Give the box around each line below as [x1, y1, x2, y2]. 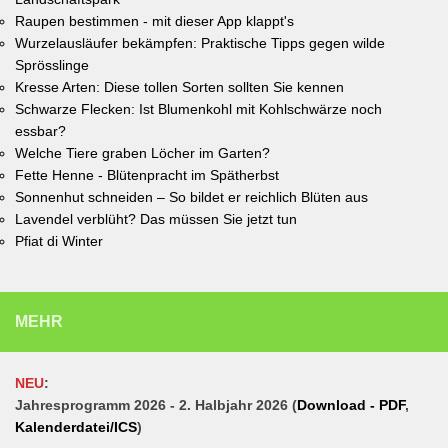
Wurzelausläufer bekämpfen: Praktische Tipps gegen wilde [15, 35, 385, 52]
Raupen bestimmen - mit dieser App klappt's [15, 13, 294, 30]
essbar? [15, 123, 66, 140]
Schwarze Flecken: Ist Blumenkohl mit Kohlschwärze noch [15, 101, 382, 118]
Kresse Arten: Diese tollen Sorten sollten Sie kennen [15, 79, 344, 96]
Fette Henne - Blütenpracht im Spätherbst [15, 167, 279, 184]
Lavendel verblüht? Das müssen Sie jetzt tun [15, 211, 297, 228]
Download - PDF [297, 397, 405, 414]
